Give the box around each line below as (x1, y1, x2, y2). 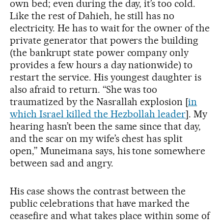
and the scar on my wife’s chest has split (10, 132, 183, 144)
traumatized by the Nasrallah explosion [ (10, 95, 189, 108)
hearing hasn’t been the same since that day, (10, 120, 201, 132)
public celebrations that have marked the (10, 197, 190, 209)
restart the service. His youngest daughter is (10, 71, 202, 83)
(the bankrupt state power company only (10, 46, 189, 58)
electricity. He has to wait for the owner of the (10, 22, 210, 34)
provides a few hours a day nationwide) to (10, 58, 193, 71)
